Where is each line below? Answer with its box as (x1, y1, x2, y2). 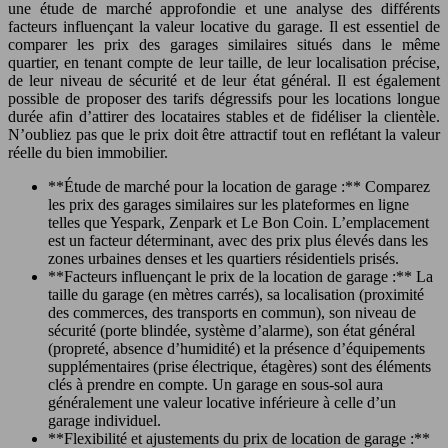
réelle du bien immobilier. (8, 144, 168, 161)
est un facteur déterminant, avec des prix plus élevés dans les (48, 232, 428, 249)
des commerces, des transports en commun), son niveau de (48, 304, 416, 321)
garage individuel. (48, 412, 161, 429)
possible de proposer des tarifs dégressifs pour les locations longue (8, 90, 440, 107)
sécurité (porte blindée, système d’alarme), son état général (48, 322, 415, 339)
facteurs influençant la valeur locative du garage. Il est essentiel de (8, 18, 440, 35)
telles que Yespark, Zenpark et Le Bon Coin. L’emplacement (48, 214, 429, 231)
